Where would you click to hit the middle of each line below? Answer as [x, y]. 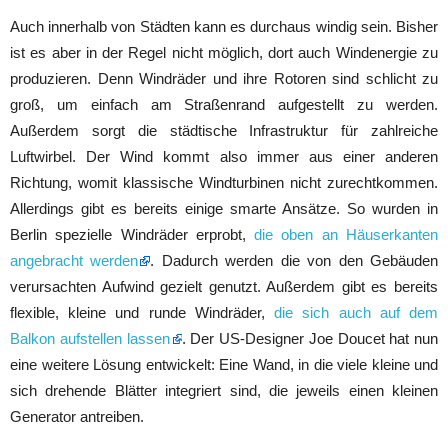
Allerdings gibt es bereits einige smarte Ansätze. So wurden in [224, 208]
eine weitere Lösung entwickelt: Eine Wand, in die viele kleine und [224, 364]
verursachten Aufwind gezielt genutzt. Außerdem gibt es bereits [224, 286]
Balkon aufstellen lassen [90, 338]
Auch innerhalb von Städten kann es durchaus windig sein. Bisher [224, 26]
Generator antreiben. [77, 416]
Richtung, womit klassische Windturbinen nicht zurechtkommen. [224, 182]
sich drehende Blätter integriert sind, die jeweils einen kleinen [224, 390]
